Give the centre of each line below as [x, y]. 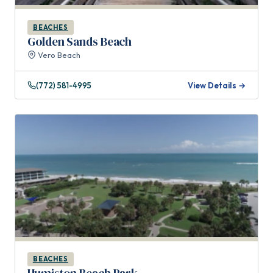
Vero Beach [58, 55]
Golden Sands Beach [80, 41]
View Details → [217, 85]
